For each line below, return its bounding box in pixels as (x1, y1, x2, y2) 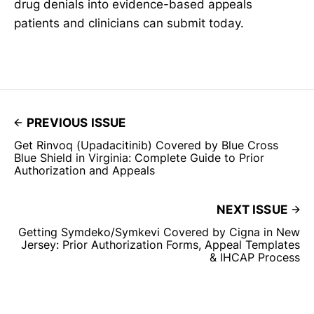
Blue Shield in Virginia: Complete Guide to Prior (14, 150, 264, 165)
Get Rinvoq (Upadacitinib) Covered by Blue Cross (14, 137, 278, 152)
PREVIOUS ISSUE (27, 115, 126, 130)
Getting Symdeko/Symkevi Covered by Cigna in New (18, 224, 300, 239)
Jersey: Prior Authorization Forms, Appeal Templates (21, 237, 300, 252)
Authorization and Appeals (14, 163, 155, 177)
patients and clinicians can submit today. (14, 15, 244, 30)
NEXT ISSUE (217, 202, 287, 217)
